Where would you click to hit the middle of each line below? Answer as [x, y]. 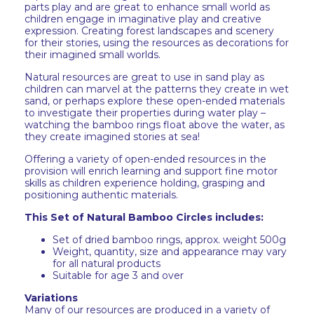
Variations [51, 298]
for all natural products [107, 264]
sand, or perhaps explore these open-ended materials [155, 101]
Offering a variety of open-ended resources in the [145, 159]
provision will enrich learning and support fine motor [151, 171]
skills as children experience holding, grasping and [145, 183]
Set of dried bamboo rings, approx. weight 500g [169, 240]
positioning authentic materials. [101, 195]
